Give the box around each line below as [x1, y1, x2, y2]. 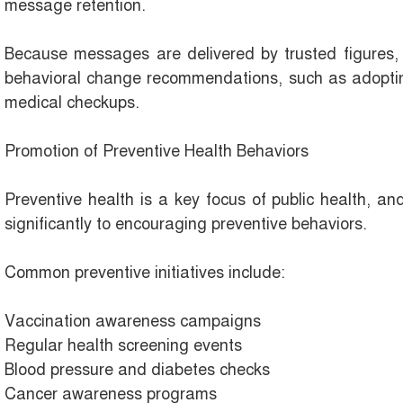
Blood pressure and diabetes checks [4, 360, 270, 381]
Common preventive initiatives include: [4, 263, 285, 283]
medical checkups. [4, 93, 139, 113]
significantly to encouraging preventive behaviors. [4, 214, 367, 235]
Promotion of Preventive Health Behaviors [4, 141, 309, 162]
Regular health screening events [4, 336, 242, 356]
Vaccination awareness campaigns [4, 311, 261, 332]
